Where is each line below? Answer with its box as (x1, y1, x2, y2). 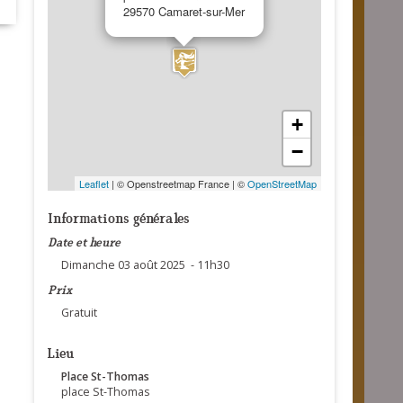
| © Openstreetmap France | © (108, 176, 247, 191)
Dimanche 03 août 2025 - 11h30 (60, 257, 229, 273)
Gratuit (60, 305, 97, 320)
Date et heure (47, 232, 121, 250)
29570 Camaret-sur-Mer (122, 3, 245, 20)
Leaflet (78, 176, 109, 191)
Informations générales (47, 207, 190, 227)
